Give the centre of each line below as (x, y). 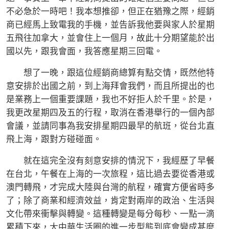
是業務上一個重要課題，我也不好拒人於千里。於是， (110, 100)
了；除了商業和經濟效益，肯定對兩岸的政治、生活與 (110, 201)
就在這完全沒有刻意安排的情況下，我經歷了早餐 (110, 161)
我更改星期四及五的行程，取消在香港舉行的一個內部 (110, 113)
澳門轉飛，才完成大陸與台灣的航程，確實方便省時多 (110, 188)
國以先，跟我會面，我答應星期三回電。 (84, 52)
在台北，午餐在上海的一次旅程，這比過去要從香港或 (110, 174)
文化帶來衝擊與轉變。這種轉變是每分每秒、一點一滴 (110, 214)
